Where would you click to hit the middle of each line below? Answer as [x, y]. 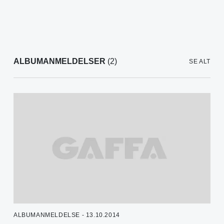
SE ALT [200, 62]
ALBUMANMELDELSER [59, 61]
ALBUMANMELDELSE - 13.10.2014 [67, 215]
